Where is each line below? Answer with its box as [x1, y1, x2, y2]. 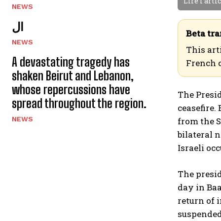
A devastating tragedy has [12, 55, 130, 69]
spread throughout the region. [12, 96, 147, 110]
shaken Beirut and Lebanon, [12, 69, 134, 83]
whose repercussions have [12, 82, 130, 97]
